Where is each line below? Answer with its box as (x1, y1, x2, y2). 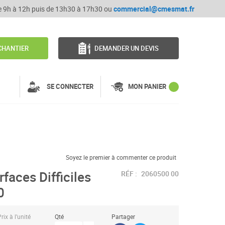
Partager (111, 212, 136, 220)
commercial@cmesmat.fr (113, 4, 194, 14)
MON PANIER (128, 82, 166, 91)
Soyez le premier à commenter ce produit (66, 153, 176, 161)
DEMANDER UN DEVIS (94, 44, 159, 53)
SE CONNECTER (46, 82, 93, 91)
